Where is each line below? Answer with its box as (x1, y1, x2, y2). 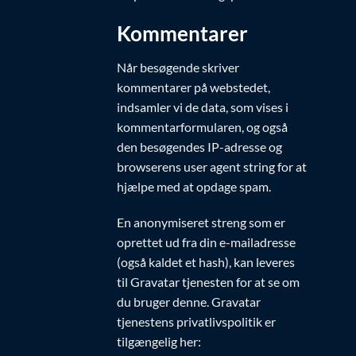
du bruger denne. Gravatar (117, 294, 261, 310)
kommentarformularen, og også (117, 118, 288, 134)
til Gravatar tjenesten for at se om (117, 274, 300, 290)
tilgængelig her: (117, 334, 201, 350)
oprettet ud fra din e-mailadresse (117, 234, 296, 250)
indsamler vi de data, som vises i (117, 99, 288, 114)
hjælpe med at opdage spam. (117, 178, 271, 194)
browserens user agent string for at (117, 158, 307, 174)
